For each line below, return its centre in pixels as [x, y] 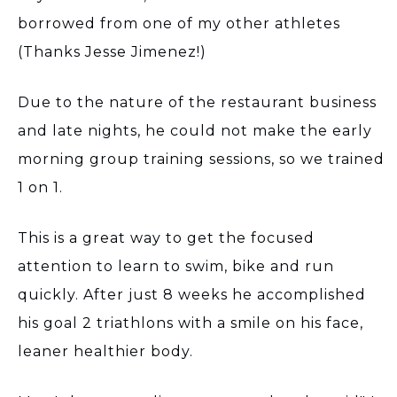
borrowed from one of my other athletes [179, 23]
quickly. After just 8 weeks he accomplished [192, 294]
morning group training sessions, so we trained [201, 159]
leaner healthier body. [105, 351]
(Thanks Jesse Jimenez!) [112, 51]
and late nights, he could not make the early [195, 130]
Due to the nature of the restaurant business [197, 102]
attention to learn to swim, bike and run [176, 266]
